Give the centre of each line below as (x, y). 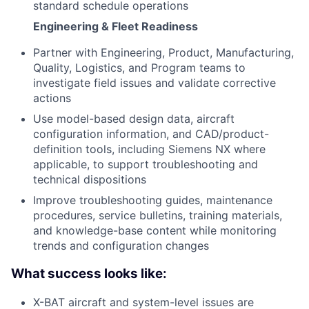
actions (52, 98)
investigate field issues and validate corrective (154, 83)
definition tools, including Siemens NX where (149, 149)
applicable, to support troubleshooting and (146, 165)
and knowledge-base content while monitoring (155, 231)
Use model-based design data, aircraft (134, 119)
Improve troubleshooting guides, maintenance (153, 200)
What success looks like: (89, 274)
